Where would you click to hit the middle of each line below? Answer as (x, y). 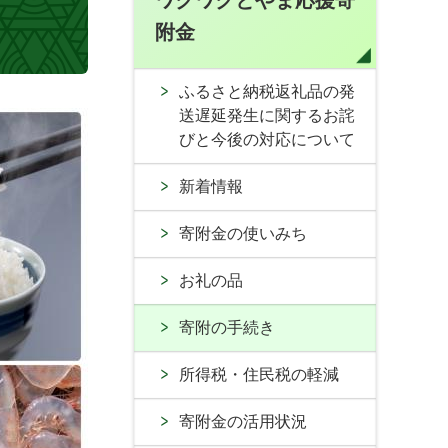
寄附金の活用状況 (243, 421)
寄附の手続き (227, 327)
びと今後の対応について (267, 139)
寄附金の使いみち (243, 233)
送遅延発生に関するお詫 (267, 115)
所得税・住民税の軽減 (259, 374)
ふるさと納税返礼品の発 (267, 91)
